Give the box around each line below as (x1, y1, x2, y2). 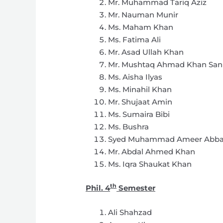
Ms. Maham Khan (108, 22, 174, 32)
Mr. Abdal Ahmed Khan (108, 147, 196, 157)
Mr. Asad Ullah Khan (108, 47, 184, 57)
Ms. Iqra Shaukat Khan (108, 159, 192, 169)
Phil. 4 (86, 183, 111, 193)
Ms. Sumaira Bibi (108, 110, 170, 119)
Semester (116, 183, 156, 193)
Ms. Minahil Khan (108, 85, 172, 95)
